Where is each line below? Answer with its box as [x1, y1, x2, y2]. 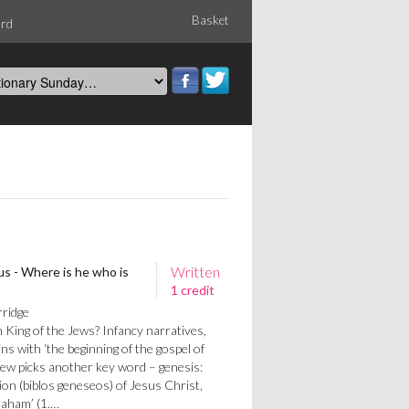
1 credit [171, 282, 215, 298]
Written [171, 263, 220, 280]
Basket [192, 13, 229, 27]
